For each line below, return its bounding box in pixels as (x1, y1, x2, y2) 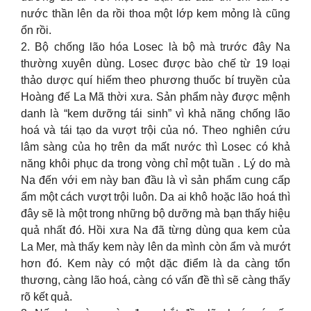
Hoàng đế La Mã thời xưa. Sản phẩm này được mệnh (21, 91, 290, 103)
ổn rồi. (21, 24, 51, 36)
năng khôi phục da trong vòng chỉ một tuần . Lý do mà (21, 158, 290, 169)
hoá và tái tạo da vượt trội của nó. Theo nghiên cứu (21, 124, 290, 136)
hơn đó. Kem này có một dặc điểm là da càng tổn (21, 258, 290, 269)
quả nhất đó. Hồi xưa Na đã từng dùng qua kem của (21, 224, 290, 236)
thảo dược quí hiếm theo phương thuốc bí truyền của (21, 74, 290, 86)
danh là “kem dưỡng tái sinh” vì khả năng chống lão (21, 108, 290, 119)
